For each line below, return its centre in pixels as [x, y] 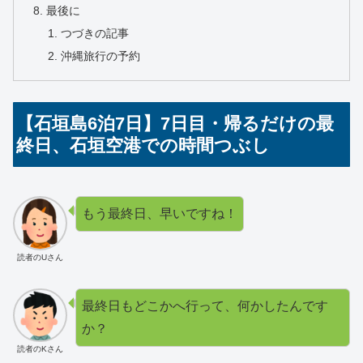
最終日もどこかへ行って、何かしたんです [205, 305]
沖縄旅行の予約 [100, 56]
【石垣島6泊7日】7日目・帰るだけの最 [175, 124]
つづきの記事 [94, 34]
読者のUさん [40, 257]
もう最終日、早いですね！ [159, 214]
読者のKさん [40, 349]
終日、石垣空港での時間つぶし [143, 146]
